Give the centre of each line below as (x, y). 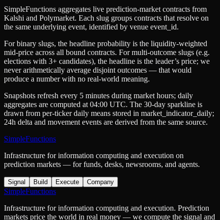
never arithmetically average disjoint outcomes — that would (98, 70)
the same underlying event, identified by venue (76, 27)
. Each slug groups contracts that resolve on (142, 18)
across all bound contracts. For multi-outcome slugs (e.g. (122, 53)
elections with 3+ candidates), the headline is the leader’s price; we (107, 61)
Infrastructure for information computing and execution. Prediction (107, 208)
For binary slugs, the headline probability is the (76, 44)
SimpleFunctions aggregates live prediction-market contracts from (105, 9)
